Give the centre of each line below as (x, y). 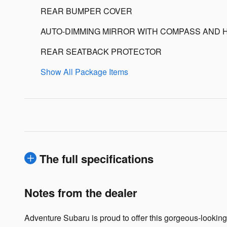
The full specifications (97, 159)
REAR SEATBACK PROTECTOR (101, 52)
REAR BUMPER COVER (86, 11)
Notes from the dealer (81, 193)
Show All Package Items (84, 72)
